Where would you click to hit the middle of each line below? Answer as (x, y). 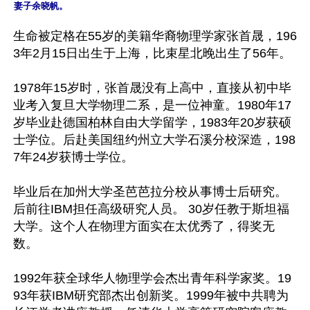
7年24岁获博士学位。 (75, 157)
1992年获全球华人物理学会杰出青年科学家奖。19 (152, 278)
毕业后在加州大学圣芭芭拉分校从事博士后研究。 (150, 191)
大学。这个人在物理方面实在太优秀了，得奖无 (144, 226)
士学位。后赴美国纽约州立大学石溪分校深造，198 (154, 139)
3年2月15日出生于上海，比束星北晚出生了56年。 (152, 53)
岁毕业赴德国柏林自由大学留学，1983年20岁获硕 (152, 122)
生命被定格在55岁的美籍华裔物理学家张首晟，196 (155, 36)
